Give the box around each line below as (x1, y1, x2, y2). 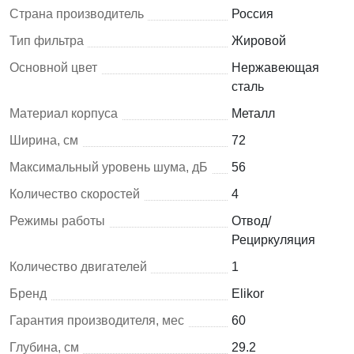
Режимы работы (9, 213, 105, 228)
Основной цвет (9, 60, 97, 74)
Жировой (231, 33, 286, 47)
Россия (231, 6, 273, 21)
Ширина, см (9, 133, 78, 147)
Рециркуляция (231, 232, 315, 247)
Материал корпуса (9, 106, 118, 120)
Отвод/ (231, 213, 271, 228)
